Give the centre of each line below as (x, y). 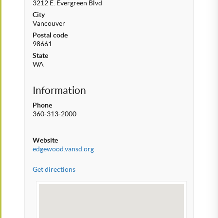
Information (59, 90)
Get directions (54, 169)
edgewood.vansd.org (63, 149)
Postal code (50, 35)
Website (45, 140)
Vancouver (49, 23)
